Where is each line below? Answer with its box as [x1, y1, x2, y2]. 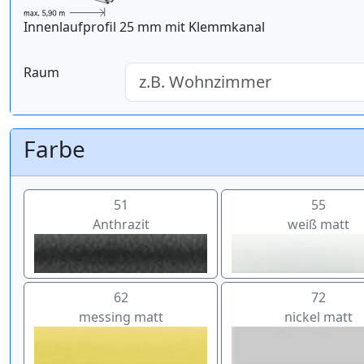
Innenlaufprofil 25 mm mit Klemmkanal [24, 17, 265, 36]
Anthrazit [92, 214, 149, 233]
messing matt [78, 308, 163, 327]
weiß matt [287, 214, 349, 233]
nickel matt [284, 308, 353, 327]
